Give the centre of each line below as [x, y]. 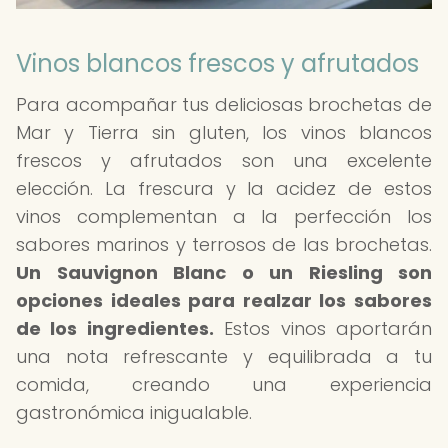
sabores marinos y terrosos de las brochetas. [224, 244]
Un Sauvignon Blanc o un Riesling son [224, 272]
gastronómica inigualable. [134, 412]
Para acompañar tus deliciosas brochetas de [224, 104]
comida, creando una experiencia [224, 384]
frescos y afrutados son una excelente [224, 160]
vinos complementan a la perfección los [224, 216]
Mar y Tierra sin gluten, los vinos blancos [224, 132]
